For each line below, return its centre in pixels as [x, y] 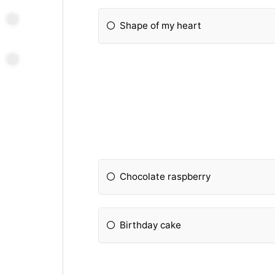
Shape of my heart [161, 25]
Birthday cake [151, 225]
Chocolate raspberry [165, 177]
